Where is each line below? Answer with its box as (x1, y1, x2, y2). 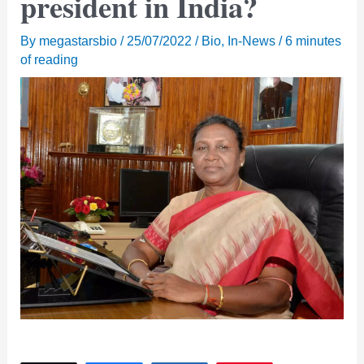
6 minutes (285, 32, 342, 48)
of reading (20, 51, 79, 67)
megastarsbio (39, 32, 121, 48)
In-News (227, 32, 276, 48)
